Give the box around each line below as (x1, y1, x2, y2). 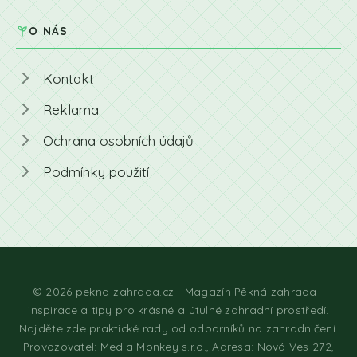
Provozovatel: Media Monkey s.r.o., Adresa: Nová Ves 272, (22, 339, 335, 353)
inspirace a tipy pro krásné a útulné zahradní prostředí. (28, 302, 329, 316)
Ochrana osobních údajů (43, 131, 194, 149)
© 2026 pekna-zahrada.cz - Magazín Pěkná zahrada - (32, 284, 325, 298)
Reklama (43, 100, 99, 118)
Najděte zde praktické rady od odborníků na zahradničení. (18, 320, 339, 335)
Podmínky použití (43, 163, 149, 180)
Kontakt (43, 69, 94, 87)
